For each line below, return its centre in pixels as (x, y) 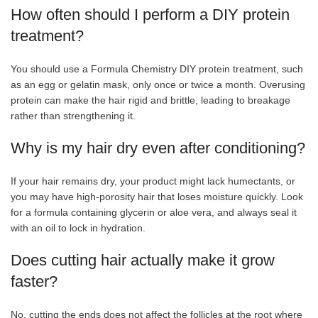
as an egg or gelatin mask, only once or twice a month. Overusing (158, 84)
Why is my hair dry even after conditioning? (158, 148)
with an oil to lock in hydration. (78, 227)
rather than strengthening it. (73, 115)
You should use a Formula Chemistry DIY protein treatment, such (157, 68)
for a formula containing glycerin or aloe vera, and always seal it (154, 212)
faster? (34, 281)
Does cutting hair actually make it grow (143, 260)
